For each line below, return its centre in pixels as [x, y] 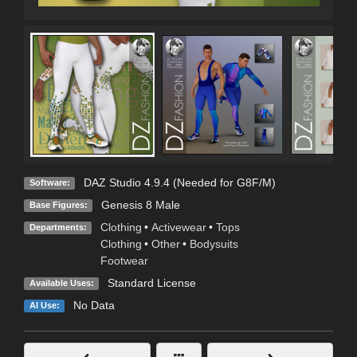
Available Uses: [61, 283]
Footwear [124, 261]
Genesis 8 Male [140, 205]
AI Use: [44, 306]
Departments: [58, 228]
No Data [94, 306]
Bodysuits [214, 244]
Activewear [178, 228]
